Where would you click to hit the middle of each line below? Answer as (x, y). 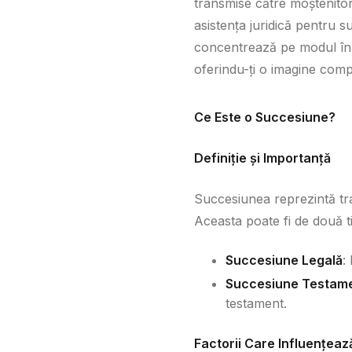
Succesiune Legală (284, 260)
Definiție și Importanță (262, 158)
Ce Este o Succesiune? (265, 117)
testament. (256, 303)
